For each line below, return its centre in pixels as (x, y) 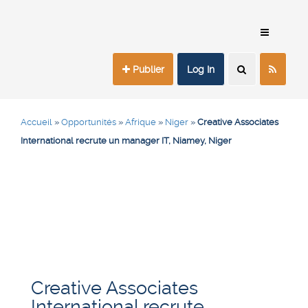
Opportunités (89, 122)
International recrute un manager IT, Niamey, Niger (126, 141)
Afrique (141, 122)
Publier (147, 69)
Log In (201, 69)
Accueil (36, 122)
